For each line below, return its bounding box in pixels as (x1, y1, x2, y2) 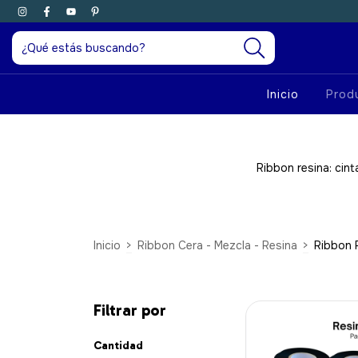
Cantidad (93, 339, 143, 352)
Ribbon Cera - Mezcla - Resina (137, 237, 297, 253)
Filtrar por (93, 300, 166, 320)
